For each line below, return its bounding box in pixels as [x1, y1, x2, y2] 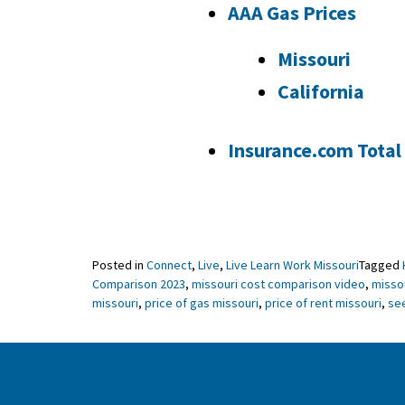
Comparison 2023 [92, 276, 185, 293]
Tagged [359, 257, 402, 274]
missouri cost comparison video [192, 276, 365, 293]
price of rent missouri [265, 295, 381, 312]
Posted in [92, 257, 146, 274]
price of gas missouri [145, 295, 259, 312]
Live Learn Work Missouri [226, 257, 359, 274]
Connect [146, 257, 192, 274]
